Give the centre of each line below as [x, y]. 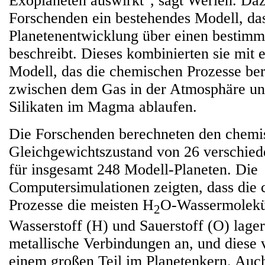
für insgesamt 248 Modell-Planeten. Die [133, 169]
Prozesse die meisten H [81, 205]
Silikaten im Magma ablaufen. [103, 107]
